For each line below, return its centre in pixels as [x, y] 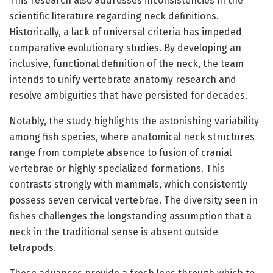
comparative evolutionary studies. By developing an [125, 48]
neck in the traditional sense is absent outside [114, 232]
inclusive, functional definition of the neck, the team [126, 64]
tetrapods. [33, 248]
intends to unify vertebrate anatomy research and [123, 80]
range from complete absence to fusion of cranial [120, 153]
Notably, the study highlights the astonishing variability [134, 121]
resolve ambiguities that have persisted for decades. [128, 96]
